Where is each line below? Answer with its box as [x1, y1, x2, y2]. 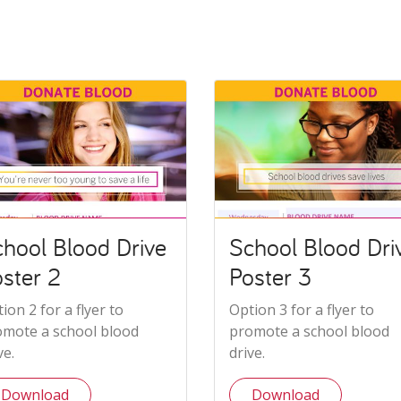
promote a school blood [229, 321, 390, 342]
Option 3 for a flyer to [229, 300, 375, 320]
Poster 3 [229, 260, 312, 294]
